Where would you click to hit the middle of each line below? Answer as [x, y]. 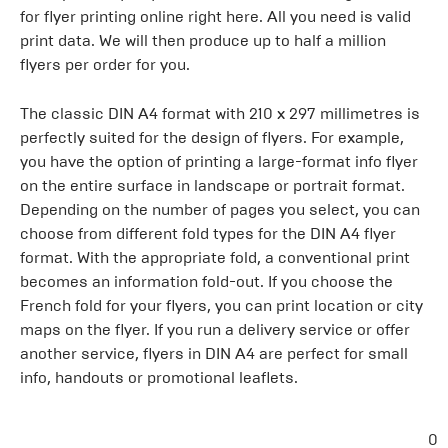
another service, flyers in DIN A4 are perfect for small [214, 353]
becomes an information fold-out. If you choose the [206, 281]
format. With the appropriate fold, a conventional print [215, 257]
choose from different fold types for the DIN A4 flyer [208, 233]
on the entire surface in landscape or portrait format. [212, 185]
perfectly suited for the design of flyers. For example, [212, 137]
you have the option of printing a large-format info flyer [219, 161]
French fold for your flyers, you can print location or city [221, 305]
